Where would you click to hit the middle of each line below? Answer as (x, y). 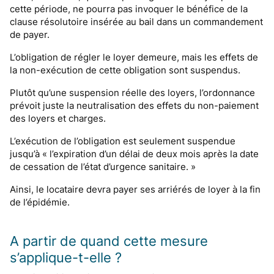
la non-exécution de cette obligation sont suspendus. (125, 70)
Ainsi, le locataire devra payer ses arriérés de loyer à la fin (135, 189)
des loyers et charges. (58, 118)
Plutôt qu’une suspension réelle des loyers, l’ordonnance (132, 93)
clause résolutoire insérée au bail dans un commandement (136, 22)
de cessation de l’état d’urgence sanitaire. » (103, 167)
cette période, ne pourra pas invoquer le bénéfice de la (129, 9)
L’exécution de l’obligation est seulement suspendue (123, 141)
